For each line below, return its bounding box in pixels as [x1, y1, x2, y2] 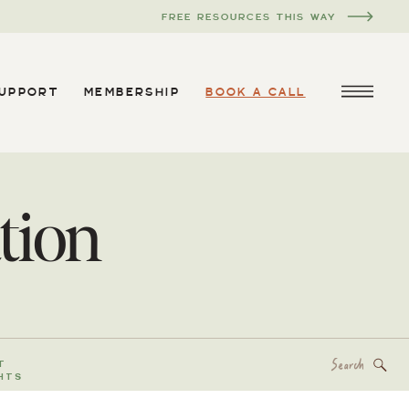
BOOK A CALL [205, 86, 306, 99]
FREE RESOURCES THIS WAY [162, 12, 336, 23]
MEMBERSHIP [84, 86, 180, 99]
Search [244, 356, 283, 372]
